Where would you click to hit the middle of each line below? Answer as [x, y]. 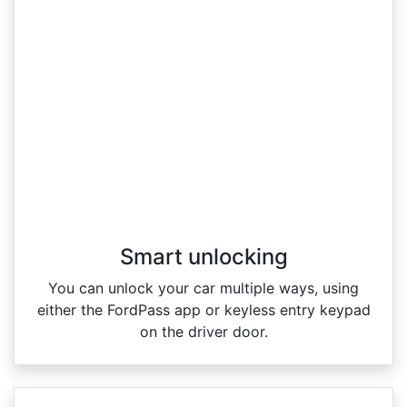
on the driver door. [203, 331]
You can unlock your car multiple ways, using [203, 288]
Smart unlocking [203, 256]
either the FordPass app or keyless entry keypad [203, 309]
